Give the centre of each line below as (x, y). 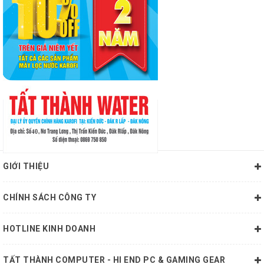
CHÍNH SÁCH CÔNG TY (49, 198)
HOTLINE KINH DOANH (49, 229)
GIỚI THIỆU (26, 166)
